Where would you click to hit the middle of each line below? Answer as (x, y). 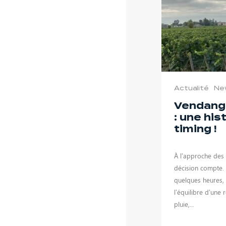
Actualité (191, 88)
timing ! (195, 129)
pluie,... (184, 204)
